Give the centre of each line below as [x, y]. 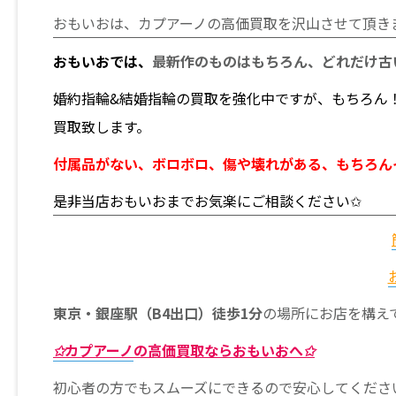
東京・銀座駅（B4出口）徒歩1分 [158, 313]
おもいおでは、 [103, 61]
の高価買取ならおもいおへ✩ [224, 350]
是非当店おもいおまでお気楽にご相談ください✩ [207, 201]
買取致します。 [102, 127]
